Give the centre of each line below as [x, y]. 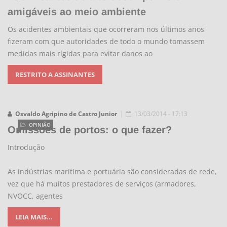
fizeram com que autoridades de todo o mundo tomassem [106, 41]
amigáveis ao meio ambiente [77, 12]
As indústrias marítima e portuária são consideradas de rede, [112, 172]
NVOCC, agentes [35, 196]
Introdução [26, 147]
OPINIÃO [40, 125]
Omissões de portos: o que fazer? [90, 130]
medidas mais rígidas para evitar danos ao [80, 53]
